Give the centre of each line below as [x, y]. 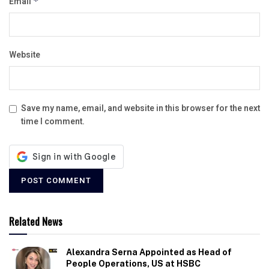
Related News [36, 221]
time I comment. [53, 121]
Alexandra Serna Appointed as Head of [149, 252]
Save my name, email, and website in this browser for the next [141, 108]
